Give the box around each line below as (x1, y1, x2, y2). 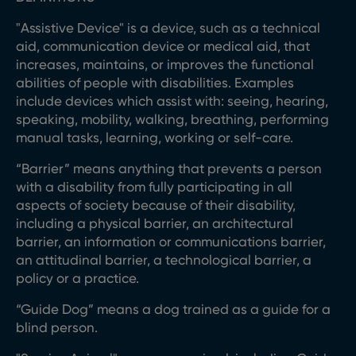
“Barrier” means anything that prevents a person (16, 161, 322, 176)
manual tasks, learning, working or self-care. (16, 130, 293, 145)
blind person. (16, 319, 98, 335)
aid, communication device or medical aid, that (16, 38, 310, 54)
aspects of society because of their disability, (16, 197, 296, 213)
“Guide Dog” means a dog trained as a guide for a (16, 301, 331, 317)
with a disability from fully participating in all (16, 179, 292, 195)
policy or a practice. (16, 270, 139, 286)
